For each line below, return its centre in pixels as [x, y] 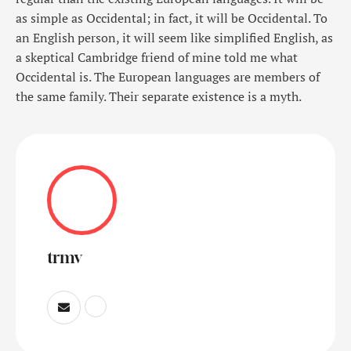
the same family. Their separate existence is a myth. [159, 97]
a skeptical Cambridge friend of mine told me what [157, 58]
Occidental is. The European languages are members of [168, 77]
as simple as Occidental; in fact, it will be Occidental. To [172, 18]
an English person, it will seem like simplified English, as [174, 38]
